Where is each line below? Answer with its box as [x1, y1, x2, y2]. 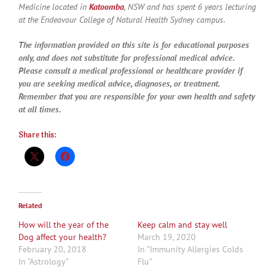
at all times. [18, 103, 61, 115]
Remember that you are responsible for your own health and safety [18, 90, 255, 102]
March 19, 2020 [137, 231, 196, 242]
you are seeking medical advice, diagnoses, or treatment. [18, 77, 220, 89]
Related [18, 200, 42, 210]
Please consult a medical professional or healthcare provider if [18, 64, 242, 76]
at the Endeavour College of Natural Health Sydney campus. [18, 14, 225, 25]
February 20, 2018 [18, 243, 87, 255]
